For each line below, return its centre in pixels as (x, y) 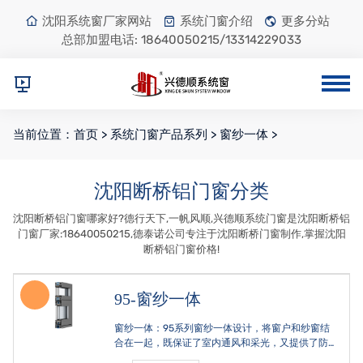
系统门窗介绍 (216, 21)
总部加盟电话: (101, 40)
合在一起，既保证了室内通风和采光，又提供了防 (222, 342)
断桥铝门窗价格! (181, 249)
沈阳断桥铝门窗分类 (181, 191)
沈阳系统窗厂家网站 (97, 21)
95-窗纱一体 (158, 299)
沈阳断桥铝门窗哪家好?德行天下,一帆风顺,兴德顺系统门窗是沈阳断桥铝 (181, 218)
